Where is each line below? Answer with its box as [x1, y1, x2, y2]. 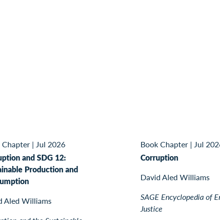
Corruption [140, 151, 178, 163]
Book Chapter [140, 138, 188, 150]
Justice [140, 202, 163, 214]
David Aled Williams [140, 171, 210, 183]
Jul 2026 [35, 138, 65, 150]
